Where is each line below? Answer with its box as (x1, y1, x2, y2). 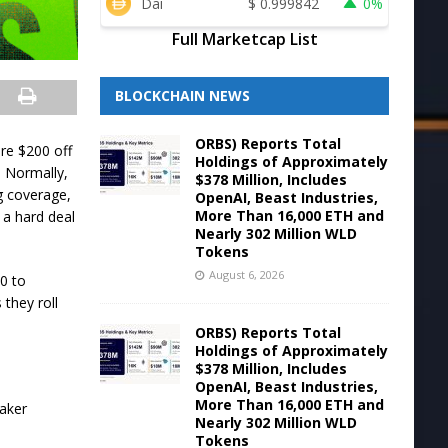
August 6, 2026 (208, 267, 284, 282)
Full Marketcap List (171, 28, 318, 50)
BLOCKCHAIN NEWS (114, 86, 250, 105)
